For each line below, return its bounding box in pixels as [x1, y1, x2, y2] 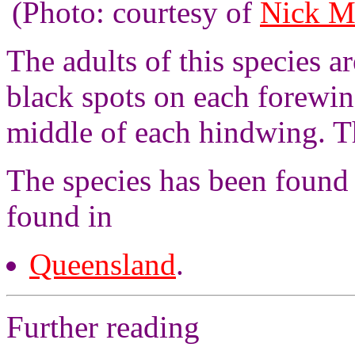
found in [6, 199, 113, 233]
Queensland [29, 247, 176, 281]
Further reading [6, 310, 200, 344]
